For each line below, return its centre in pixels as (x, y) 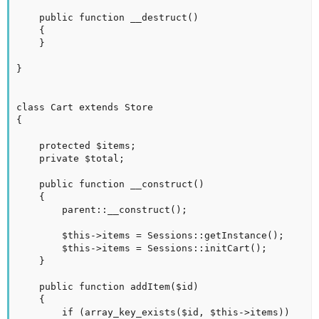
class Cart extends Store (85, 108)
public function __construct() (28, 184)
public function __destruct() (28, 18)
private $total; (28, 159)
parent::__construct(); (39, 210)
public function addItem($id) (28, 287)
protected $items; (28, 146)
